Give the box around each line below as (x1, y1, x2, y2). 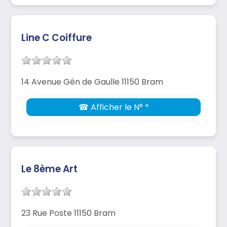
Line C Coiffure (21, 30, 92, 45)
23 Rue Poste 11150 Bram (21, 207, 116, 219)
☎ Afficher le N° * (78, 101, 149, 113)
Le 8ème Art (21, 162, 78, 176)
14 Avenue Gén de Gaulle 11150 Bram (21, 75, 163, 88)
